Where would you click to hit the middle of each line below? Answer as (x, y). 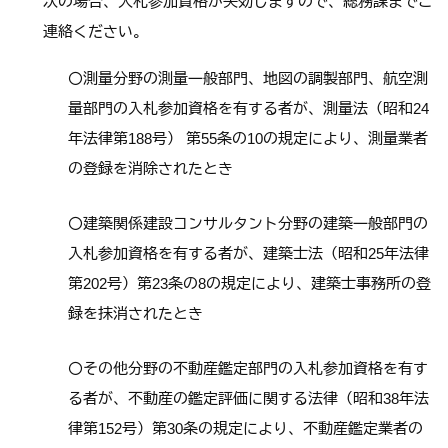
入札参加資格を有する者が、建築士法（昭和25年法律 (248, 253)
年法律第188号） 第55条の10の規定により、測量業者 (248, 138)
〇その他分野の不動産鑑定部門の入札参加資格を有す (248, 368)
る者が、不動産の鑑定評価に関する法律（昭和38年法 (248, 398)
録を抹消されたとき (135, 313)
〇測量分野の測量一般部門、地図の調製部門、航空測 (248, 78)
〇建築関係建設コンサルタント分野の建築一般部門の (248, 223)
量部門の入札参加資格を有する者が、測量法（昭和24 (248, 108)
